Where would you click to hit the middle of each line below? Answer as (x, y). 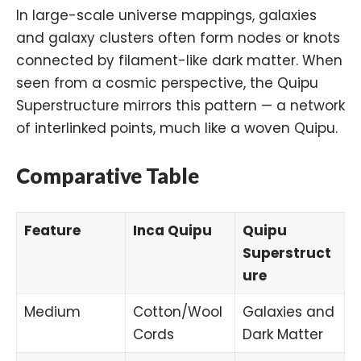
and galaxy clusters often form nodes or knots (178, 38)
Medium (52, 312)
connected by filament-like (114, 61)
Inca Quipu (172, 231)
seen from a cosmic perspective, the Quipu (167, 83)
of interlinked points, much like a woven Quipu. (177, 129)
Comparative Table (108, 176)
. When (319, 61)
